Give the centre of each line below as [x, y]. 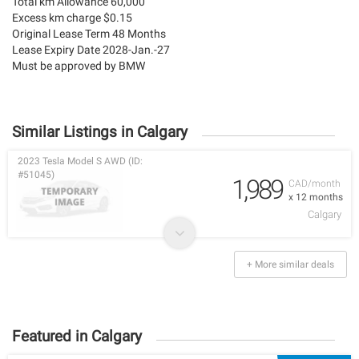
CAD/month [315, 184]
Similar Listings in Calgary [100, 132]
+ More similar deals [290, 265]
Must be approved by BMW [79, 66]
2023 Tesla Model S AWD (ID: [80, 161]
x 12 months [316, 198]
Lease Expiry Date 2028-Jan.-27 [91, 50]
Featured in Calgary [77, 337]
